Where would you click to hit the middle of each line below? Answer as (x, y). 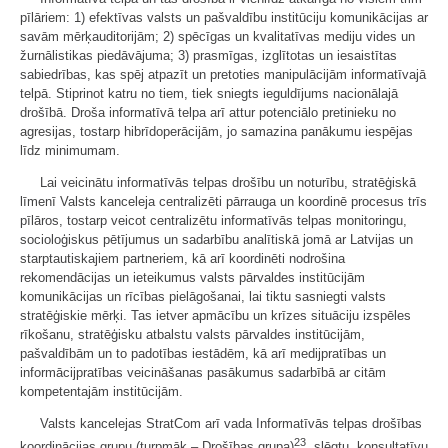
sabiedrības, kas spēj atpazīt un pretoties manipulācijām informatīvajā (223, 74)
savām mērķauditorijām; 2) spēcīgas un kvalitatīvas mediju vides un (217, 36)
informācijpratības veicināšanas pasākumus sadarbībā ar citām (203, 372)
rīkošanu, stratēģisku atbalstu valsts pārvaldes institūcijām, (192, 334)
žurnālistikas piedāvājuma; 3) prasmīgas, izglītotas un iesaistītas (208, 55)
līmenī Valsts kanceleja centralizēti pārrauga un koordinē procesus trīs (223, 201)
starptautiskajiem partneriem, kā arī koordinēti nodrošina (182, 258)
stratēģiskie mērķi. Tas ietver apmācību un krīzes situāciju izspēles (215, 315)
